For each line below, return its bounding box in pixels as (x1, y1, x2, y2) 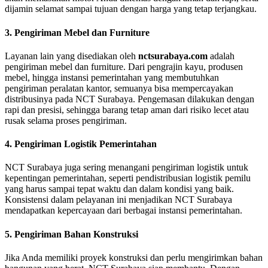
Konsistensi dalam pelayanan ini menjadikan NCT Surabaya (5, 194, 232, 205)
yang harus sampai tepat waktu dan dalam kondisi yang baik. (5, 184, 234, 194)
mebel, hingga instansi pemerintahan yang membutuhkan (5, 72, 219, 83)
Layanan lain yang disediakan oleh (5, 50, 138, 61)
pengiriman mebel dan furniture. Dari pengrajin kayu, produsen (5, 61, 243, 72)
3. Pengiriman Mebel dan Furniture (5, 27, 150, 38)
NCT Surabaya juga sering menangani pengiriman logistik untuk (5, 162, 248, 173)
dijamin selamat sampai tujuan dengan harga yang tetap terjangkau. (5, 4, 257, 14)
